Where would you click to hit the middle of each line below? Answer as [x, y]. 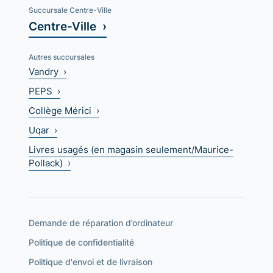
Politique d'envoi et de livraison [91, 262]
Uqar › [43, 130]
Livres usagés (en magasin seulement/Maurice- [131, 150]
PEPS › [45, 91]
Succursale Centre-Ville [70, 10]
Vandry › [48, 72]
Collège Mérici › [64, 111]
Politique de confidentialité [82, 243]
